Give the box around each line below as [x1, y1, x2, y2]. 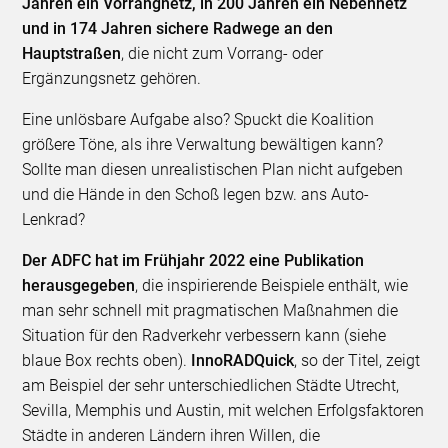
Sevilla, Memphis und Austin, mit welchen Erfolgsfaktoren [22, 401, 425, 421]
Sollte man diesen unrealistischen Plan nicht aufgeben [22, 160, 404, 180]
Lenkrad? [22, 210, 86, 230]
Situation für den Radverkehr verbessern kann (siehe [22, 326, 387, 346]
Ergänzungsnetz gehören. [22, 69, 202, 89]
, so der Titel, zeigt [294, 351, 421, 371]
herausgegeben [22, 276, 136, 296]
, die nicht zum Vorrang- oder [121, 44, 324, 64]
